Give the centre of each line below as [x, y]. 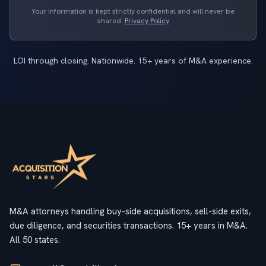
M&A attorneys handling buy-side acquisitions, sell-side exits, [130, 211]
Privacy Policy [147, 21]
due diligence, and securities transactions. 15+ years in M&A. [129, 226]
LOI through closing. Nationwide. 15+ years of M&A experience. [133, 61]
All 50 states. [35, 240]
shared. [111, 21]
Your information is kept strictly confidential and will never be [133, 11]
